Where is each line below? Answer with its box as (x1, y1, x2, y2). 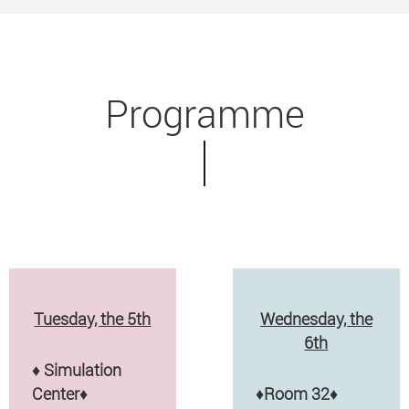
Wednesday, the (259, 307, 372, 330)
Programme (104, 88, 305, 139)
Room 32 (263, 382, 330, 404)
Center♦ (31, 382, 88, 404)
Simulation (43, 358, 121, 381)
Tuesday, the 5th (34, 307, 152, 330)
